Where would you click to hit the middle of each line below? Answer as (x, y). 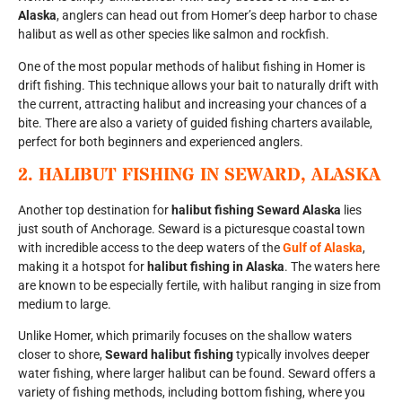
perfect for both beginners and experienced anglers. (161, 141)
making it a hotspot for (83, 267)
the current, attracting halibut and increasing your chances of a (192, 104)
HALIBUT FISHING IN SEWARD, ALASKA (210, 176)
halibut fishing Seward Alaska (256, 210)
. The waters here (332, 267)
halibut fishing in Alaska (216, 267)
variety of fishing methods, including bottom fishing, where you (192, 393)
